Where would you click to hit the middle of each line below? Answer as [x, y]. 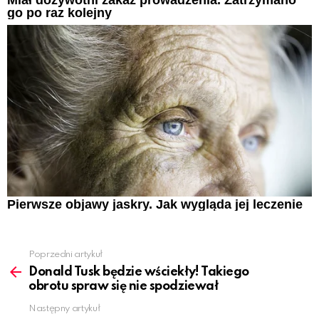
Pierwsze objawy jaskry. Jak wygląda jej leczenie [155, 205]
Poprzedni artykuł [66, 254]
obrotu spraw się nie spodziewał [124, 286]
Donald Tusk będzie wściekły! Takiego [139, 272]
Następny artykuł [64, 308]
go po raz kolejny [59, 12]
